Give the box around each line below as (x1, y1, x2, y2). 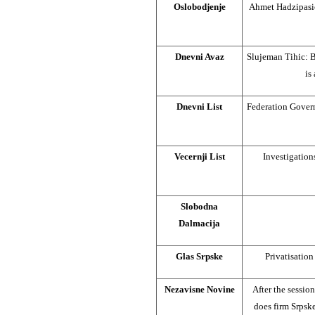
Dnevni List (176, 101, 222, 112)
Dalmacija (179, 217, 220, 229)
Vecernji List (174, 150, 225, 162)
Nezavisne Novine (164, 283, 235, 295)
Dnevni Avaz (174, 51, 224, 62)
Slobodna (181, 200, 218, 212)
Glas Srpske (176, 250, 223, 262)
